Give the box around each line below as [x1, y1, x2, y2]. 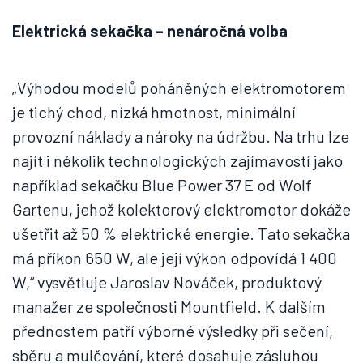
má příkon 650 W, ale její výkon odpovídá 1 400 [12, 248, 337, 267]
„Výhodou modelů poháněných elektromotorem [12, 78, 346, 97]
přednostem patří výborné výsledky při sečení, [12, 321, 333, 340]
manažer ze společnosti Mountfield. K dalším [12, 297, 326, 316]
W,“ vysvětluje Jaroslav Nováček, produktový [12, 272, 322, 292]
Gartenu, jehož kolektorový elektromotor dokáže [12, 199, 351, 219]
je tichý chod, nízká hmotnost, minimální [12, 102, 296, 122]
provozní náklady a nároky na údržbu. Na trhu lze [12, 126, 349, 146]
